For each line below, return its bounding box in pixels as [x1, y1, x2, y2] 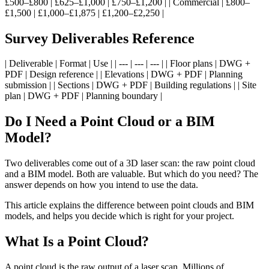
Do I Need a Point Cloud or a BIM [5, 113, 215, 130]
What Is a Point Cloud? [5, 234, 149, 250]
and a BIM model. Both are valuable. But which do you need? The [5, 169, 258, 180]
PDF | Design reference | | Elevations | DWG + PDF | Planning [5, 69, 243, 80]
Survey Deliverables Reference [5, 30, 195, 46]
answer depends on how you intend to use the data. [5, 180, 198, 190]
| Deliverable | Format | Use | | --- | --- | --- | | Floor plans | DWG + [5, 58, 250, 69]
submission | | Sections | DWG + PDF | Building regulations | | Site [5, 80, 256, 91]
